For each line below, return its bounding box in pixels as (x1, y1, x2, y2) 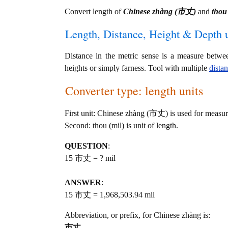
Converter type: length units (65, 82, 203, 99)
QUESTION (65, 141, 108, 150)
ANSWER (65, 178, 101, 187)
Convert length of (65, 7, 123, 16)
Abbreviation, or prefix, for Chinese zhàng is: (65, 211, 210, 219)
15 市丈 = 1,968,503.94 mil (65, 190, 155, 199)
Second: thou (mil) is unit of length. (65, 121, 178, 130)
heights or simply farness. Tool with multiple (65, 64, 209, 72)
